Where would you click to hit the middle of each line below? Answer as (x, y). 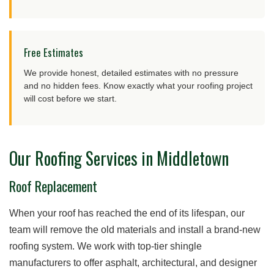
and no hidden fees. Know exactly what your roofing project (138, 85)
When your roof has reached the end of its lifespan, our (127, 213)
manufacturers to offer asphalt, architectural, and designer (133, 262)
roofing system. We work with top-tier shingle (106, 246)
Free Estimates (54, 52)
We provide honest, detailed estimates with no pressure (131, 72)
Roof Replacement (53, 186)
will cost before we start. (70, 98)
